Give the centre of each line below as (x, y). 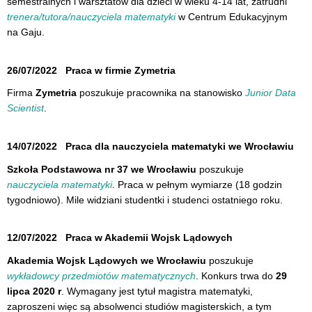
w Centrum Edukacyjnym (232, 16)
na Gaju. (26, 32)
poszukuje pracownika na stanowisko (161, 93)
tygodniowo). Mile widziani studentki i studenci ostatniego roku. (145, 200)
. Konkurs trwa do (236, 276)
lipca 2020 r (34, 291)
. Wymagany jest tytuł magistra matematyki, (157, 291)
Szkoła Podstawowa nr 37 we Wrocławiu (102, 169)
